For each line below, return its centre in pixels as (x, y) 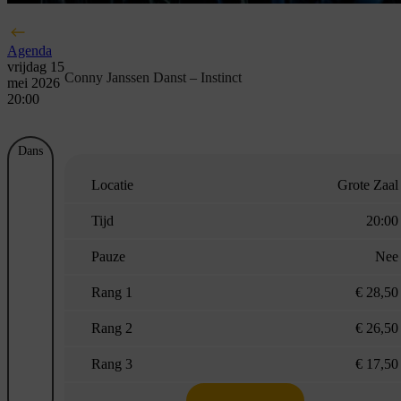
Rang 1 (112, 293)
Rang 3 (112, 364)
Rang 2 (112, 328)
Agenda (30, 51)
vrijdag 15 (36, 67)
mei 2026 (34, 83)
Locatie (112, 185)
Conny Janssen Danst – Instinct (153, 77)
